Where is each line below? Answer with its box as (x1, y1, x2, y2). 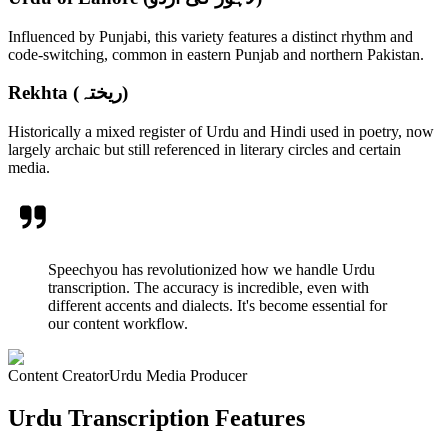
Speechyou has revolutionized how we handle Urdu (48, 261, 375, 279)
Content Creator (8, 367, 109, 385)
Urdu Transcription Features (8, 405, 305, 432)
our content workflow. (48, 315, 188, 333)
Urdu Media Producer (109, 367, 247, 385)
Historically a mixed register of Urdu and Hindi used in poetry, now (8, 123, 434, 141)
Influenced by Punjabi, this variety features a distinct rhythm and (8, 27, 413, 45)
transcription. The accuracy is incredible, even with (48, 279, 369, 297)
